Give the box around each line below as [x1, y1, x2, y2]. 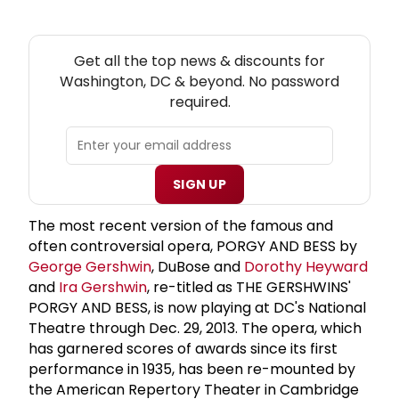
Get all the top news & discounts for [74, 50, 325, 71]
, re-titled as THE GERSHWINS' [147, 276, 351, 297]
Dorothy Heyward [244, 256, 368, 277]
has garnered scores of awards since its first [28, 338, 338, 359]
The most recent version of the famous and [28, 215, 333, 236]
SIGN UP [172, 175, 227, 193]
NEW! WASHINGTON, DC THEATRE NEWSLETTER [45, 34, 354, 52]
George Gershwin [28, 256, 151, 277]
